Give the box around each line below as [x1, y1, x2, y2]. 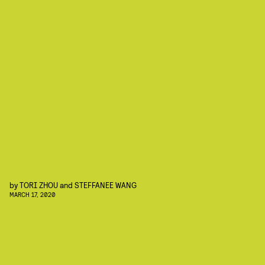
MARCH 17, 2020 [9, 190, 56, 198]
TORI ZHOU [20, 180, 58, 190]
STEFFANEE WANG [75, 180, 137, 190]
